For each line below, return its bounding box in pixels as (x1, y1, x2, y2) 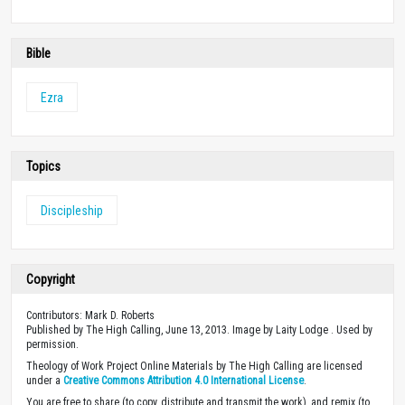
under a (26, 373, 63, 387)
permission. (26, 337, 79, 351)
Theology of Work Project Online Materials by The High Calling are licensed (26, 359, 363, 372)
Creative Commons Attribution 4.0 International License (63, 373, 304, 387)
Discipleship (41, 202, 103, 218)
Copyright (26, 271, 75, 287)
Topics (26, 158, 61, 174)
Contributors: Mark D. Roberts (26, 308, 155, 322)
